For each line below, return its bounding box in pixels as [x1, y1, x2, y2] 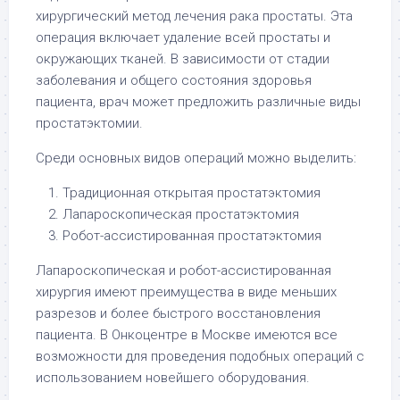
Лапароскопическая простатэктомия [62, 206, 299, 222]
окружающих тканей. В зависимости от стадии [36, 51, 329, 67]
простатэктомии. [36, 115, 143, 131]
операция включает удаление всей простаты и [36, 29, 330, 46]
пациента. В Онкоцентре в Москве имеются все [36, 327, 337, 343]
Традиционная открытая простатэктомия [62, 185, 321, 201]
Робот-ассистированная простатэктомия [62, 228, 321, 244]
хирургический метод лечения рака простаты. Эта [36, 8, 353, 24]
